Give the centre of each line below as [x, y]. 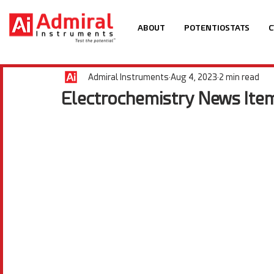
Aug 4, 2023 [194, 77]
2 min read [239, 77]
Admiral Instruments [128, 77]
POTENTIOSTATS [217, 28]
